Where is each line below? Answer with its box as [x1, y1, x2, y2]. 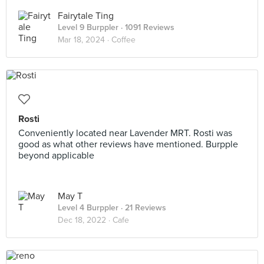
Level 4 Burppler [58, 203, 118, 213]
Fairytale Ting [58, 10, 114, 22]
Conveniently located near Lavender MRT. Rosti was [18, 127, 232, 139]
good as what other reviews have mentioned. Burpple [18, 138, 238, 150]
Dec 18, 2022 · [58, 215, 113, 225]
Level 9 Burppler [58, 22, 118, 32]
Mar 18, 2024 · [58, 35, 111, 45]
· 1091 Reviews [118, 22, 174, 32]
